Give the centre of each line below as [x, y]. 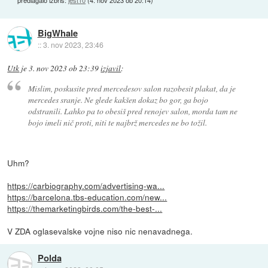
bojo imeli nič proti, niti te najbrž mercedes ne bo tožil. [117, 122]
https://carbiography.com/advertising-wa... [86, 185]
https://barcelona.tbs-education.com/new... [87, 197]
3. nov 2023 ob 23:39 [64, 68]
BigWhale [57, 33]
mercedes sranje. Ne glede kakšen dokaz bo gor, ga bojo [118, 99]
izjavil [111, 68]
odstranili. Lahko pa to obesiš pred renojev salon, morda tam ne [133, 111]
